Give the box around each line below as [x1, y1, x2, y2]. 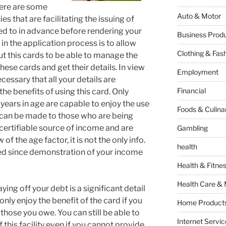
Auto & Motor [177, 12, 221, 21]
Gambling [177, 124, 208, 133]
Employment [177, 68, 218, 77]
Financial [177, 86, 206, 95]
